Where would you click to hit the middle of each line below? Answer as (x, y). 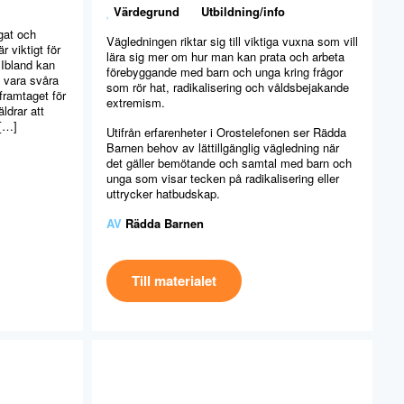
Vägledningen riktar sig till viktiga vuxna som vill (232, 41)
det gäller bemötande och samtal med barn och (229, 162)
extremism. (136, 102)
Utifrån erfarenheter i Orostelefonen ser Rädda (226, 132)
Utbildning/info (243, 11)
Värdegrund (147, 11)
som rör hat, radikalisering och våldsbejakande (228, 87)
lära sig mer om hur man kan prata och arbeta (225, 56)
